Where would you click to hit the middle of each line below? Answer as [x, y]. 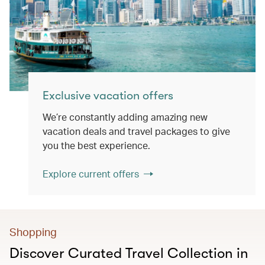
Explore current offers [91, 174]
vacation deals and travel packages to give [136, 131]
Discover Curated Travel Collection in [129, 253]
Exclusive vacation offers [108, 96]
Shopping [33, 232]
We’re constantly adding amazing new [125, 117]
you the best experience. [96, 145]
